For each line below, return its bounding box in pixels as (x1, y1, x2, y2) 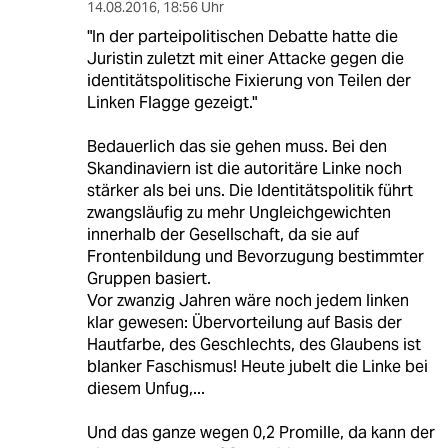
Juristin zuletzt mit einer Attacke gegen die (86, 47, 404, 69)
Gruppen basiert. (86, 267, 211, 289)
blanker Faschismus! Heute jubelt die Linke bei (86, 355, 428, 377)
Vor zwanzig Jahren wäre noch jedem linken (86, 289, 409, 311)
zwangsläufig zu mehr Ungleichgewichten (86, 201, 391, 223)
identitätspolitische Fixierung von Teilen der (86, 69, 411, 91)
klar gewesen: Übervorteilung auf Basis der (86, 311, 402, 333)
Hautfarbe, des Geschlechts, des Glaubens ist (86, 333, 421, 355)
